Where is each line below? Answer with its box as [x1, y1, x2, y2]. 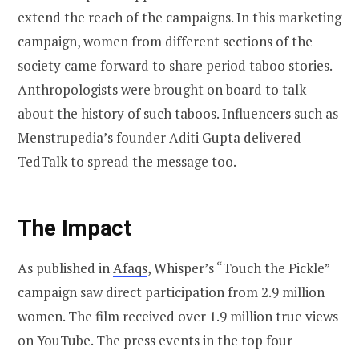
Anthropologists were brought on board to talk [18, 80, 306, 99]
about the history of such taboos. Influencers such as [18, 104, 338, 123]
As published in [18, 259, 113, 278]
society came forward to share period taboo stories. [18, 56, 332, 75]
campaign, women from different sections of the [18, 32, 313, 51]
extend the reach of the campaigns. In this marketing [18, 8, 341, 27]
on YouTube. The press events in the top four [18, 331, 292, 350]
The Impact [18, 214, 131, 241]
